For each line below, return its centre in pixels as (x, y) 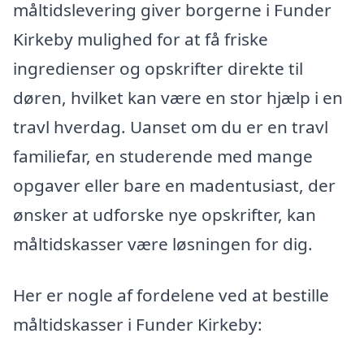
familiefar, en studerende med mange (163, 156)
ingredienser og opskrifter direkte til (158, 68)
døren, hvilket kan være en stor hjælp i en (178, 97)
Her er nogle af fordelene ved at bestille (171, 295)
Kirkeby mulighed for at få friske (141, 39)
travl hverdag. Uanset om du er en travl (171, 126)
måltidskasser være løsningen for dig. (163, 243)
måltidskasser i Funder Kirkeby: (138, 325)
